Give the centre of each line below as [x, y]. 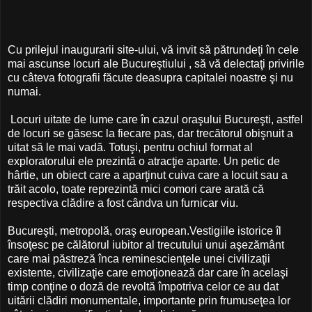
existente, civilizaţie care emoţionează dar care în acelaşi [148, 272]
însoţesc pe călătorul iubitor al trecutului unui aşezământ [146, 244]
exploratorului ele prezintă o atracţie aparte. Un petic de [144, 161]
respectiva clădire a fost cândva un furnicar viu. [123, 203]
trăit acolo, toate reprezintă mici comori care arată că [136, 189]
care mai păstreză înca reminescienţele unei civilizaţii [139, 258]
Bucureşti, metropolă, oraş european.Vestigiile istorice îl [145, 231]
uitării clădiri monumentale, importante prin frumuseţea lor [149, 300]
